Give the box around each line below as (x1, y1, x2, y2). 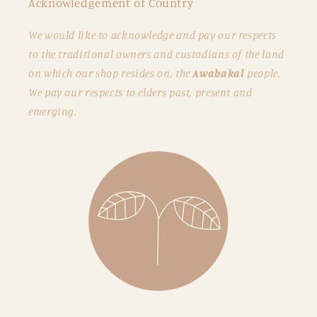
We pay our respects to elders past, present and (28, 85, 253, 99)
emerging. (28, 104, 77, 118)
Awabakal (192, 66, 245, 80)
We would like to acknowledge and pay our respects (28, 28, 277, 42)
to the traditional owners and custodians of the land (28, 47, 284, 61)
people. (244, 66, 281, 80)
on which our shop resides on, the (28, 66, 193, 80)
